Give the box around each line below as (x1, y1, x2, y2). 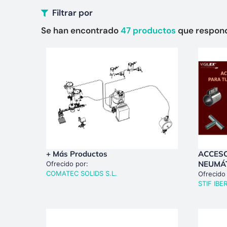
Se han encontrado (41, 24, 121, 36)
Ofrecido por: (46, 159, 88, 168)
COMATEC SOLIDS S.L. (46, 169, 117, 177)
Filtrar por (52, 7, 93, 19)
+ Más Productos (46, 148, 107, 159)
